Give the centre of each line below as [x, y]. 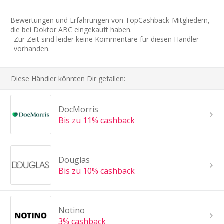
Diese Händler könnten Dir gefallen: [68, 78]
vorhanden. [32, 48]
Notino [71, 210]
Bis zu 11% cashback [96, 120]
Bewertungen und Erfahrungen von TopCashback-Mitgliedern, [110, 20]
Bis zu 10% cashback [96, 171]
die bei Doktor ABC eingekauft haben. [71, 29]
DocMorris [78, 109]
